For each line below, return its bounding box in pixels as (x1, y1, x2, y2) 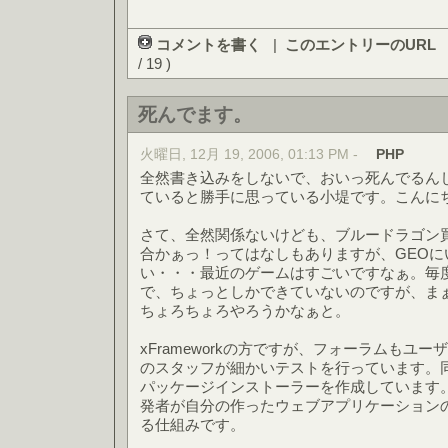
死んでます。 (138, 104, 252, 125)
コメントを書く (152, 36, 265, 53)
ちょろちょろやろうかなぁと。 (140, 302, 350, 319)
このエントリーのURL (285, 36, 436, 53)
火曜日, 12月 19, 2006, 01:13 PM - (140, 147, 362, 162)
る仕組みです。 (140, 416, 245, 433)
